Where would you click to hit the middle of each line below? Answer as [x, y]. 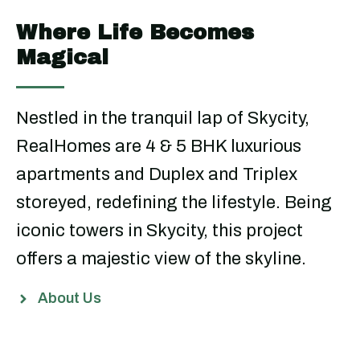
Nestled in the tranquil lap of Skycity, [163, 118]
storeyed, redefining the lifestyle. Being [174, 202]
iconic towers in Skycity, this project [160, 231]
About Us [70, 298]
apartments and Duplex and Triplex [157, 174]
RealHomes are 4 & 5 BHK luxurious [159, 146]
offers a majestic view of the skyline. [161, 259]
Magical [62, 57]
